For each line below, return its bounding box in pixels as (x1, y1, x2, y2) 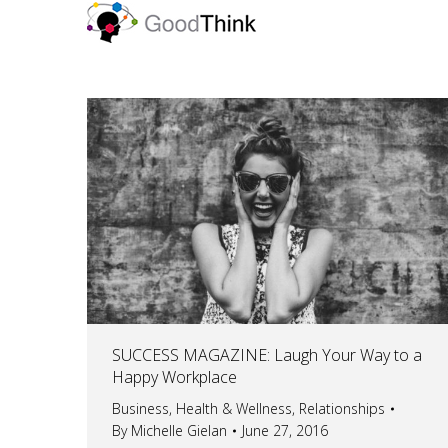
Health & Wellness (176, 398, 292, 418)
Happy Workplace (112, 365, 237, 388)
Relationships (299, 398, 385, 418)
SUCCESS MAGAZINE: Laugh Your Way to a (112, 343, 422, 366)
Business (112, 398, 169, 418)
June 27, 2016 (242, 420, 328, 440)
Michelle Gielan (131, 420, 227, 440)
